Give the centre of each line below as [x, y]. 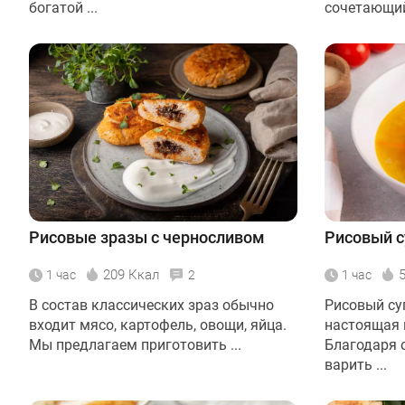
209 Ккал [131, 275]
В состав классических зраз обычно [151, 306]
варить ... [356, 365]
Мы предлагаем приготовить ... [135, 345]
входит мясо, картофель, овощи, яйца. [158, 325]
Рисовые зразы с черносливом [147, 238]
